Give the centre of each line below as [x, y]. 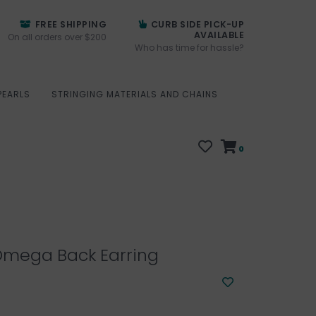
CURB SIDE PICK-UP [196, 24]
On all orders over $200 [57, 37]
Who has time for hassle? [189, 48]
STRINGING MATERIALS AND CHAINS [135, 94]
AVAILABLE [219, 35]
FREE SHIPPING [69, 24]
